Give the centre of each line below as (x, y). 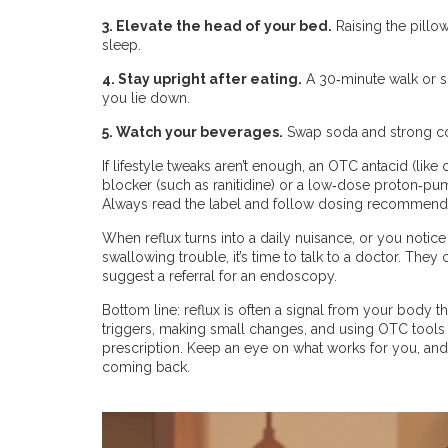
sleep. (121, 45)
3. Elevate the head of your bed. (217, 26)
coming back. (146, 367)
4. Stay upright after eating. (202, 79)
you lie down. (146, 98)
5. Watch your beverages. (192, 132)
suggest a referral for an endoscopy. (219, 276)
